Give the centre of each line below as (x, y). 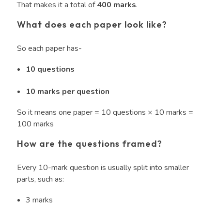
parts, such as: (41, 179)
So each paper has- (50, 48)
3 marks (40, 200)
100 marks (36, 124)
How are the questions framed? (91, 143)
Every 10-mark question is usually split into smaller (103, 168)
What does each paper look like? (93, 24)
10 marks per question (67, 91)
